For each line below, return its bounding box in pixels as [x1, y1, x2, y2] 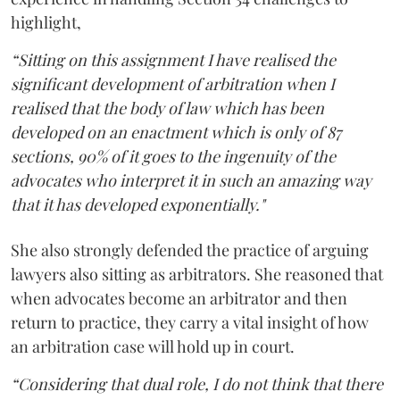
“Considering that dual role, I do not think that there [11, 373, 383, 395]
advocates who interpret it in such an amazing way [11, 170, 371, 191]
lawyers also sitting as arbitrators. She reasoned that [11, 263, 383, 285]
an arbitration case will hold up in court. [11, 336, 295, 357]
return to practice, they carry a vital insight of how [11, 312, 369, 333]
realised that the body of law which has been [11, 97, 324, 119]
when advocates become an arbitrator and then [11, 287, 347, 309]
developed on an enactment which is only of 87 [11, 121, 341, 143]
